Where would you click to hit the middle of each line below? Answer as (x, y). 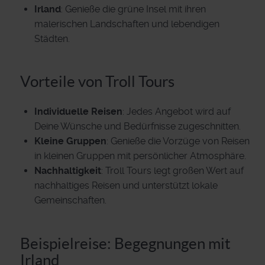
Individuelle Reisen (78, 112)
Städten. (52, 38)
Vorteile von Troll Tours (97, 82)
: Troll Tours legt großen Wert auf (172, 171)
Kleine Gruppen (70, 141)
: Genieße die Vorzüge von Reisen (178, 141)
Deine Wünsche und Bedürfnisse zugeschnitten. (138, 127)
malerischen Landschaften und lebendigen (127, 24)
